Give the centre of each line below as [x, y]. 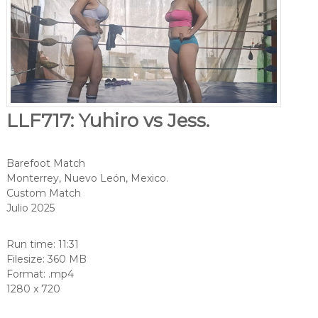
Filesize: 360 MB [46, 259]
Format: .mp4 [40, 274]
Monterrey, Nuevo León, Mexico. [87, 179]
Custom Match [43, 193]
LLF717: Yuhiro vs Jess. [108, 121]
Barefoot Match [45, 164]
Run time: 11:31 [42, 245]
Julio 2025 [30, 208]
